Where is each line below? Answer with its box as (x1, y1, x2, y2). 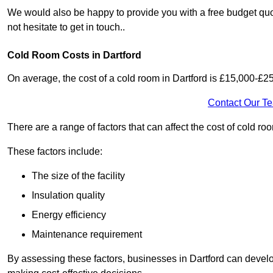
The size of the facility (32, 171, 125, 182)
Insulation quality (32, 190, 105, 201)
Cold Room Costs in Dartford (7, 50, 141, 61)
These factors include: (7, 146, 102, 157)
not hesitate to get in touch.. (7, 22, 125, 33)
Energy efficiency (32, 210, 106, 221)
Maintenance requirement (32, 229, 142, 240)
